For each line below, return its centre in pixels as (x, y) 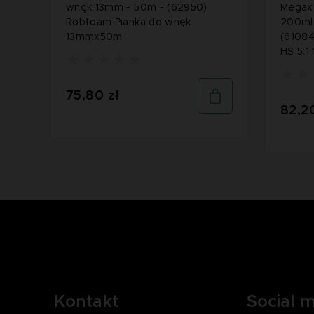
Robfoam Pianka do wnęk (129, 22)
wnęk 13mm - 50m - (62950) (137, 7)
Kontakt (86, 302)
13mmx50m (94, 37)
